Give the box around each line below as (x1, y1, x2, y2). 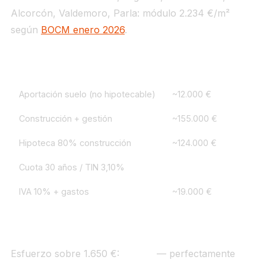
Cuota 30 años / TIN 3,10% (18, 162, 125, 173)
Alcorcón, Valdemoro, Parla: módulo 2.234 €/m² (10, 7, 230, 20)
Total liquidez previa (18, 211, 105, 221)
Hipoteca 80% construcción (18, 138, 131, 148)
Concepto (18, 64, 61, 74)
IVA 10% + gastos (18, 186, 89, 197)
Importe (172, 64, 205, 74)
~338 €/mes (172, 162, 224, 173)
